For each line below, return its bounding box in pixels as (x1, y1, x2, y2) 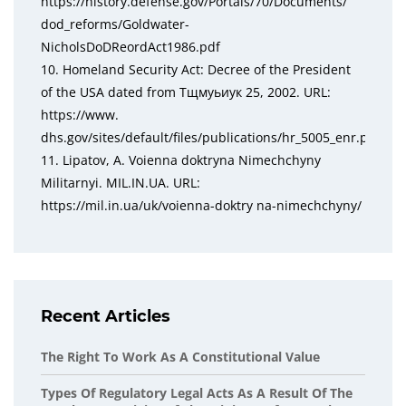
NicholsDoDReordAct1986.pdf (41, 38, 220, 55)
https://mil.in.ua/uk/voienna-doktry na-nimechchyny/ (41, 197, 362, 214)
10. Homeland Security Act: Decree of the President (41, 61, 351, 78)
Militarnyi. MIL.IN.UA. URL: (41, 174, 200, 191)
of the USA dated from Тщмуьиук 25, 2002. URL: (41, 83, 331, 101)
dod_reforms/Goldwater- (41, 15, 189, 33)
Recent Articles (41, 306, 170, 326)
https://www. (41, 106, 119, 123)
